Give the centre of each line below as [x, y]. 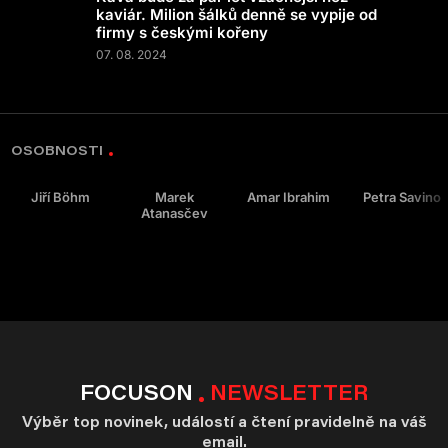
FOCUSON [136, 392]
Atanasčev [174, 213]
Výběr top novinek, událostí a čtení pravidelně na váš [224, 422]
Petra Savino [402, 197]
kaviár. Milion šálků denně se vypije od [236, 14]
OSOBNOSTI [57, 150]
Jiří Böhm [60, 197]
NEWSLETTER [289, 392]
